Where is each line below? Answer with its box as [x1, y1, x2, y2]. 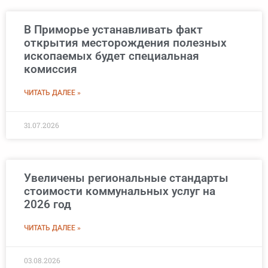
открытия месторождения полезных [24, 36, 227, 50]
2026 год [24, 197, 71, 212]
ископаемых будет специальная [24, 49, 199, 63]
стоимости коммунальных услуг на [24, 184, 215, 199]
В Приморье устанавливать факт [24, 23, 203, 37]
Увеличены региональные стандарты [24, 171, 229, 185]
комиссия [24, 62, 77, 77]
